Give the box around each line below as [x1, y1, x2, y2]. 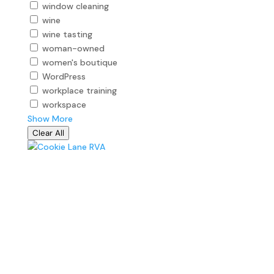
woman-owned [42, 42, 105, 54]
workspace [42, 98, 86, 110]
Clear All [32, 127, 64, 138]
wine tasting [42, 28, 92, 40]
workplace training [42, 84, 117, 96]
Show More [27, 113, 73, 124]
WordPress [42, 70, 86, 82]
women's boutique [42, 56, 117, 68]
